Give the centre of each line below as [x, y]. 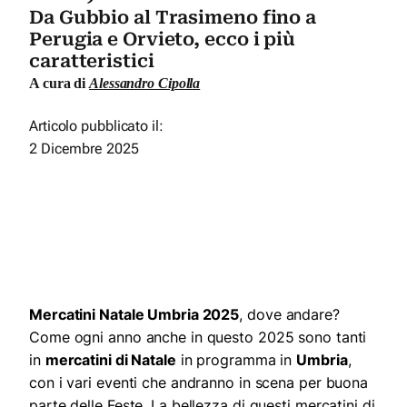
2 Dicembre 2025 [84, 148]
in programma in [236, 359]
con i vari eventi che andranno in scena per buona [199, 382]
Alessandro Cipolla [145, 83]
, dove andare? [289, 314]
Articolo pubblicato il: [96, 125]
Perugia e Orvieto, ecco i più [163, 39]
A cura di [59, 83]
